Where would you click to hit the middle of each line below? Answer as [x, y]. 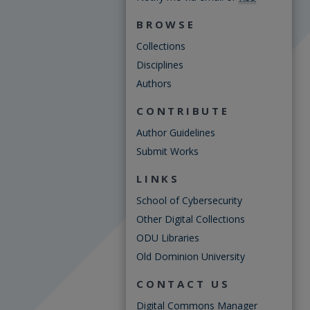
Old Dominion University [191, 256]
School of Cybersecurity [189, 200]
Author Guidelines [176, 133]
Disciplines [160, 65]
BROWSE [166, 24]
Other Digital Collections [191, 219]
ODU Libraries [168, 238]
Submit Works [167, 151]
